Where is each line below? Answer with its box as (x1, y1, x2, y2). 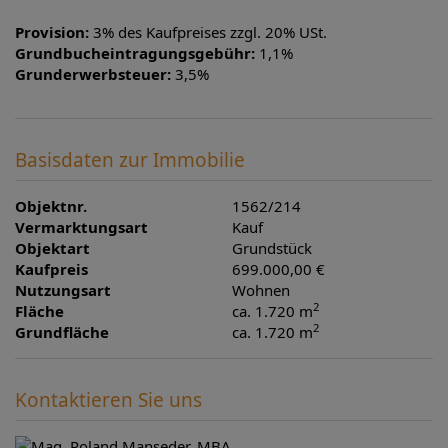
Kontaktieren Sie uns (15, 386, 202, 413)
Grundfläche (15, 321, 109, 342)
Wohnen (232, 279, 291, 300)
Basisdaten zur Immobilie (15, 146, 245, 173)
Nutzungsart (15, 279, 111, 300)
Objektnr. (15, 195, 87, 216)
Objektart (15, 237, 90, 258)
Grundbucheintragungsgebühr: (15, 42, 255, 63)
